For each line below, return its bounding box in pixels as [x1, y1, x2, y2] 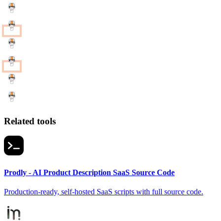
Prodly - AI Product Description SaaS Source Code [4, 168, 175, 177]
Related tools [4, 115, 56, 126]
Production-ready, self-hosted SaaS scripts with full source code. [4, 187, 203, 196]
